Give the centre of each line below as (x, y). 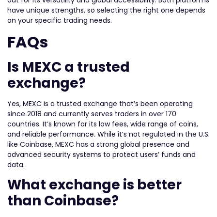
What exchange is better (94, 185)
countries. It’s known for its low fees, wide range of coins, (103, 124)
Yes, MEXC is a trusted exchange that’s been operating (100, 103)
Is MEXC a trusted (69, 67)
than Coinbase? (63, 201)
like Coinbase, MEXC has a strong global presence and (98, 144)
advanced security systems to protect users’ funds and (101, 154)
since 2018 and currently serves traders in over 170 (92, 114)
